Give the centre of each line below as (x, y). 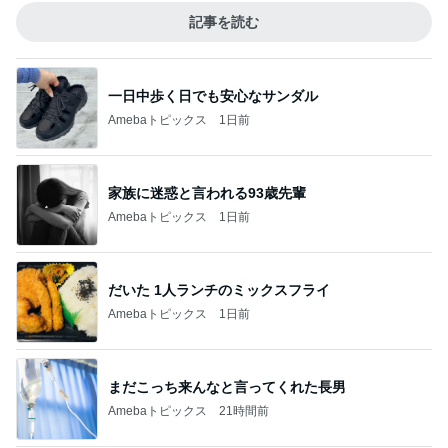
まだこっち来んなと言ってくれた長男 (227, 386)
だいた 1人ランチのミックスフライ (219, 289)
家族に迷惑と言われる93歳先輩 (207, 192)
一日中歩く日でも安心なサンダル (213, 95)
